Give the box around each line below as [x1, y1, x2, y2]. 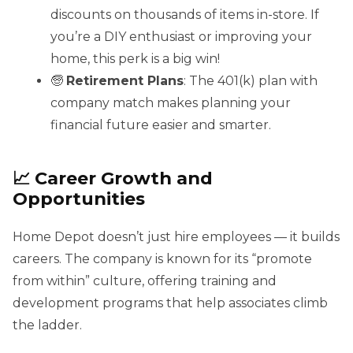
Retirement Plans [66, 73, 184, 89]
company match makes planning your [50, 95, 291, 111]
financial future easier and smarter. [50, 117, 271, 133]
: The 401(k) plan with [184, 73, 318, 89]
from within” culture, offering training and [13, 273, 277, 289]
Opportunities [13, 188, 145, 210]
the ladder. [13, 318, 82, 333]
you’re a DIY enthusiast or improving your [50, 29, 312, 45]
